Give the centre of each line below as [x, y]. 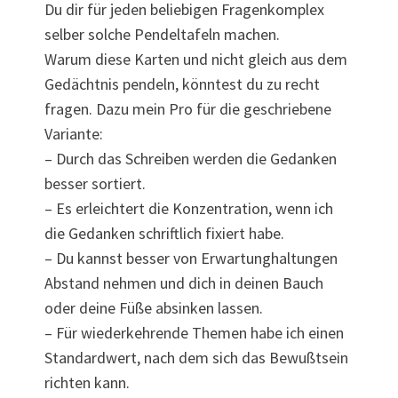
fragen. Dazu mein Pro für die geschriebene [188, 109]
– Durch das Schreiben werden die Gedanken [191, 159]
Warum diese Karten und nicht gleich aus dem [196, 60]
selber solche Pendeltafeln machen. [162, 35]
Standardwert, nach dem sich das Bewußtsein [196, 358]
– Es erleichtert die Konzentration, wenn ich [189, 209]
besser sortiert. [95, 184]
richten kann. [87, 383]
